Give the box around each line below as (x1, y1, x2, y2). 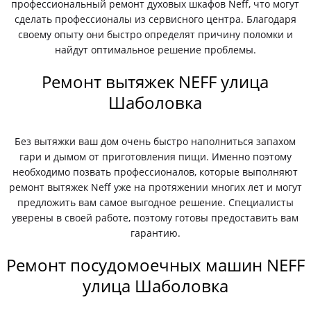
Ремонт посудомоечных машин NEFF (6, 253, 305, 276)
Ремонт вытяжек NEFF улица (42, 70, 269, 93)
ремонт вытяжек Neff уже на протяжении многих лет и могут (8, 180, 302, 194)
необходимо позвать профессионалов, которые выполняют (12, 165, 299, 178)
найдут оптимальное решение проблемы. (54, 43, 256, 56)
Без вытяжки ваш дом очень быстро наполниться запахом (15, 135, 296, 148)
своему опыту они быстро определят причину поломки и (17, 28, 293, 41)
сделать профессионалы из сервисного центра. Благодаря (14, 12, 296, 26)
